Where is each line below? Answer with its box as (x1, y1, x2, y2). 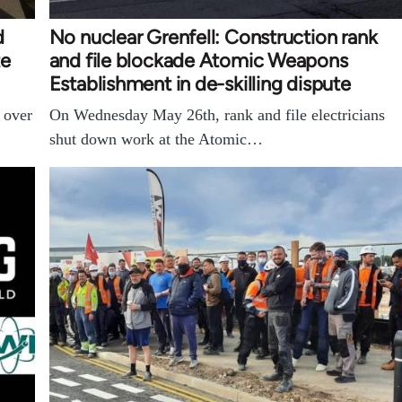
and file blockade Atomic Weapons (48, 48, 348, 74)
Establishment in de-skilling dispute (48, 72, 351, 97)
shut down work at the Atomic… (48, 130, 263, 149)
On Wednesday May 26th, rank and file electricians (48, 106, 385, 125)
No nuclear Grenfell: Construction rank (48, 25, 378, 50)
